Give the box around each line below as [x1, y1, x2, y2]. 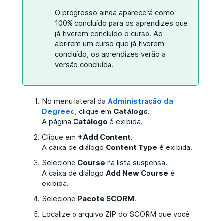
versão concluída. [54, 59, 113, 70]
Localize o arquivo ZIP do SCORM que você [41, 208, 190, 219]
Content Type [105, 142, 157, 152]
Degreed [41, 106, 75, 116]
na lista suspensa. [105, 157, 167, 168]
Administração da [107, 95, 173, 106]
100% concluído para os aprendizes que [54, 17, 188, 28]
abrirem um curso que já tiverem [54, 38, 164, 49]
